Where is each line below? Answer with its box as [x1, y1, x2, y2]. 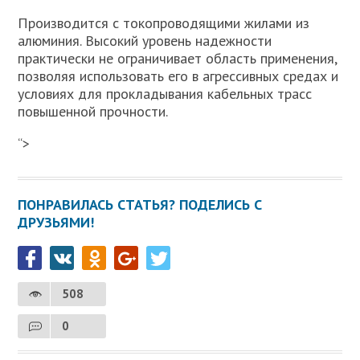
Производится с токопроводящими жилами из [18, 14, 310, 33]
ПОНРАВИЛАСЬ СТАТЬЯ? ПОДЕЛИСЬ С [18, 195, 263, 215]
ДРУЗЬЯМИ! [18, 213, 95, 232]
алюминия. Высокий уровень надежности [18, 31, 272, 51]
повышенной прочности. [18, 102, 169, 121]
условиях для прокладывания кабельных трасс [18, 84, 313, 104]
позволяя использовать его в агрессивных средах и [18, 67, 339, 86]
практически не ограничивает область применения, [18, 49, 337, 68]
